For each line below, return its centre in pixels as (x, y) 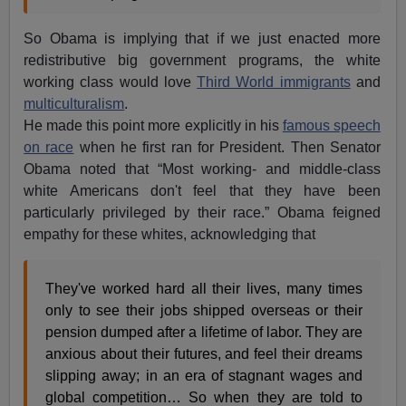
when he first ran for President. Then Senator (227, 147)
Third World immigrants (274, 82)
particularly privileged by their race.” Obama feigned (202, 212)
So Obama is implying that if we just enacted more (202, 38)
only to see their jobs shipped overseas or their (204, 310)
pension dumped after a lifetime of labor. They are (204, 332)
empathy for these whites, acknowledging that (170, 234)
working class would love (111, 82)
